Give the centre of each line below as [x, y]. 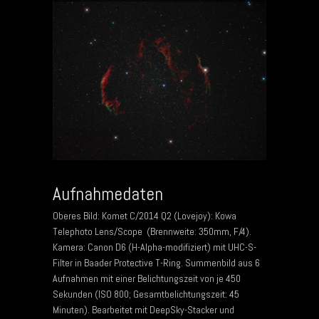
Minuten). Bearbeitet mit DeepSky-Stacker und [143, 309]
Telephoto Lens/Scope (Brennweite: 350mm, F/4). [152, 231]
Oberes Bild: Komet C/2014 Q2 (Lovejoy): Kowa [145, 215]
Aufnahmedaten [108, 193]
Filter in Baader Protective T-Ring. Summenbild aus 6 [156, 262]
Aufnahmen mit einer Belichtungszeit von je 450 [147, 278]
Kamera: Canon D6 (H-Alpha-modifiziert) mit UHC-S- [155, 247]
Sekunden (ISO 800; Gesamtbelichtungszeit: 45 [146, 294]
